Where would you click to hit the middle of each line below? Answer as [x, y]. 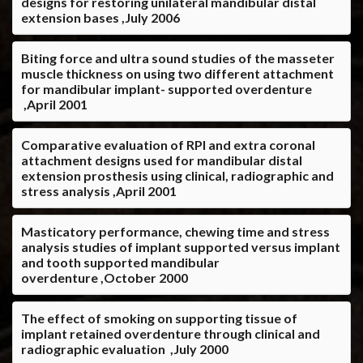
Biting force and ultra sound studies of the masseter [178, 58]
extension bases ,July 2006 [100, 17]
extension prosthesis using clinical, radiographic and [177, 175]
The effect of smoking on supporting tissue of [159, 318]
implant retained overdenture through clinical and [171, 333]
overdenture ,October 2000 [105, 277]
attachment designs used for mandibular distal [162, 160]
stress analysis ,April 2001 [99, 190]
